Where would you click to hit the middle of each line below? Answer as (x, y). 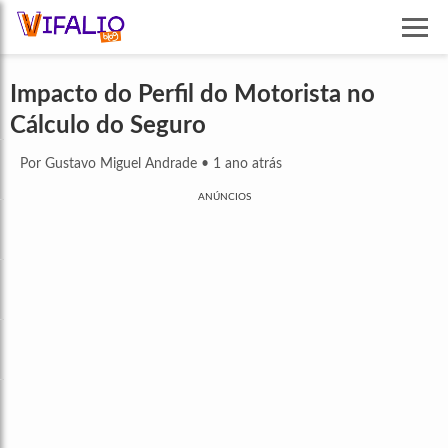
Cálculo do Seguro (108, 126)
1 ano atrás (247, 164)
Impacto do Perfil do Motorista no (192, 95)
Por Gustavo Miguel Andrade (108, 164)
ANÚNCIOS (224, 197)
